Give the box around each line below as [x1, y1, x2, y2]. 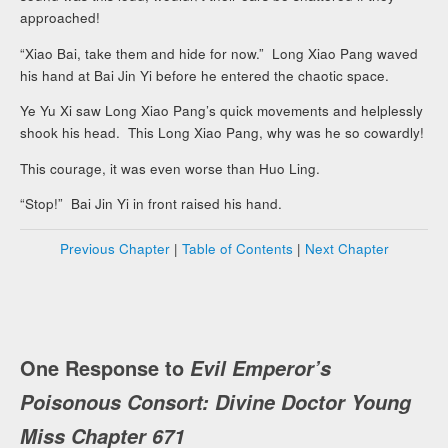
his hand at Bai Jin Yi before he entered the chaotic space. [20, 65, 390, 85]
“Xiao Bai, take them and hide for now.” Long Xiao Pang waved [20, 43, 419, 63]
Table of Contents [181, 238, 293, 258]
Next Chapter [304, 238, 389, 258]
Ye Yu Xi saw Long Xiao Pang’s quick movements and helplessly [20, 101, 424, 121]
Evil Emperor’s [190, 354, 332, 383]
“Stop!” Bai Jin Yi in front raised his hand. [20, 194, 283, 214]
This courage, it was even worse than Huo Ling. [20, 158, 321, 178]
